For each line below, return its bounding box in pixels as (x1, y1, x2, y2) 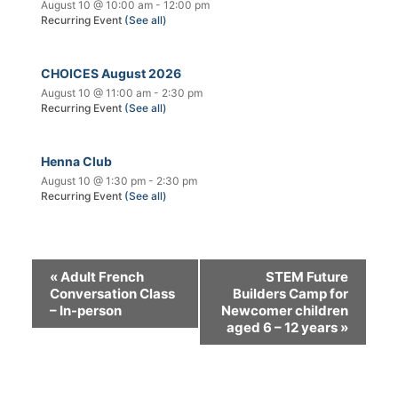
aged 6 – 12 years (227, 319, 340, 337)
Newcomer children (221, 302, 348, 320)
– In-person (50, 302, 122, 320)
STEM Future (266, 268, 348, 286)
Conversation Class (50, 285, 175, 303)
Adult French (58, 268, 144, 286)
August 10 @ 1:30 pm (41, 174, 146, 188)
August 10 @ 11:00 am (41, 86, 151, 100)
